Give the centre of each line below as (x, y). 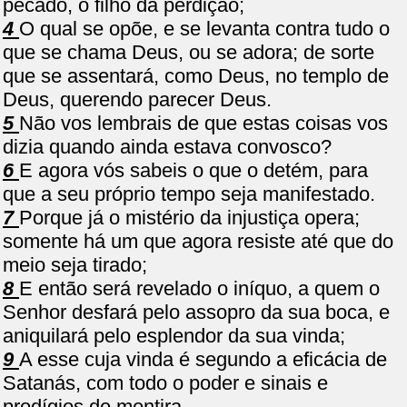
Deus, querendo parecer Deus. (137, 99)
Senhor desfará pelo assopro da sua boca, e (196, 312)
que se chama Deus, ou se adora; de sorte (189, 52)
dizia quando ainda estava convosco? (167, 147)
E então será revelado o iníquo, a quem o (199, 288)
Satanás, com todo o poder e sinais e (165, 383)
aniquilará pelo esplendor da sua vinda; (174, 336)
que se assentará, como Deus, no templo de (196, 76)
